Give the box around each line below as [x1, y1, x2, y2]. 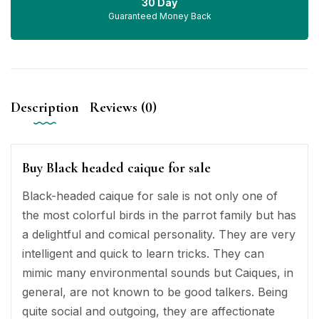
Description [11, 99, 79, 117]
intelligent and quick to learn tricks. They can [22, 246, 264, 261]
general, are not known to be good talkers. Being [22, 285, 288, 300]
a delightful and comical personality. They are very [22, 227, 296, 242]
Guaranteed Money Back [108, 11, 211, 22]
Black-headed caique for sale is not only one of [22, 189, 278, 204]
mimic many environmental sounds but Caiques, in [22, 266, 293, 281]
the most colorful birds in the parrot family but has [22, 208, 296, 223]
